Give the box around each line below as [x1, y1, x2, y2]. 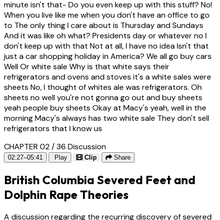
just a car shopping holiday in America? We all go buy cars [4, 51, 212, 61]
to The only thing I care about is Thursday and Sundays [4, 20, 203, 30]
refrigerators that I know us [4, 123, 102, 134]
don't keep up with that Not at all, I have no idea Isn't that [4, 40, 209, 51]
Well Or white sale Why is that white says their [4, 61, 169, 72]
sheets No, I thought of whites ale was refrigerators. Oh [4, 82, 202, 92]
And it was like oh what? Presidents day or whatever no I [4, 30, 207, 41]
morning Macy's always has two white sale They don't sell [4, 112, 209, 123]
